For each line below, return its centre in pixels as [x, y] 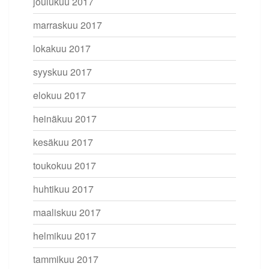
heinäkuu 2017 [65, 118]
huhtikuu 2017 [63, 189]
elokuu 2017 [59, 95]
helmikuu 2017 [65, 235]
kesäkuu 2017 [63, 142]
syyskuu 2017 [62, 71]
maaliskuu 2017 [67, 212]
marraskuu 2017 [68, 25]
